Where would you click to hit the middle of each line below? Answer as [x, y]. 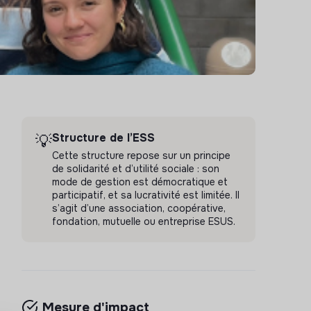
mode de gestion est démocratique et [140, 182]
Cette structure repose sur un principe [141, 155]
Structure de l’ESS [103, 138]
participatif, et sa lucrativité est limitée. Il [145, 195]
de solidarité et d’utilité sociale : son [135, 169]
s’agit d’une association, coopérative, [138, 208]
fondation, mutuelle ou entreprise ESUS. [143, 221]
